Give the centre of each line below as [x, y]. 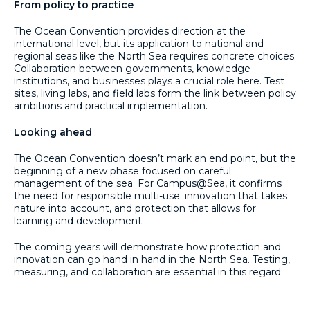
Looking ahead [53, 132]
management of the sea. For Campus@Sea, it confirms [148, 183]
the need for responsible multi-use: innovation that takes [151, 196]
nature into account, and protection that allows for [135, 208]
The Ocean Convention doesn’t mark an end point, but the [155, 158]
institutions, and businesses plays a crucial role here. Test [149, 81]
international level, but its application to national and [139, 44]
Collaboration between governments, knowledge [132, 69]
